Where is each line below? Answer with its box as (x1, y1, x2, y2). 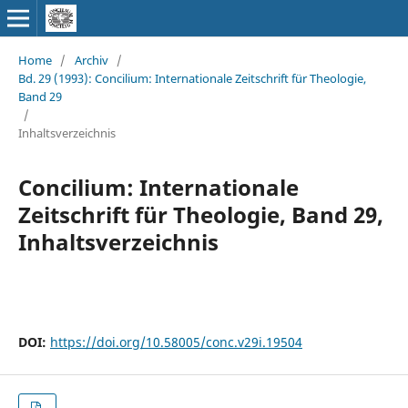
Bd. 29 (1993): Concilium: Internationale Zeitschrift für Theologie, (17, 69, 366, 87)
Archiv (74, 51, 108, 68)
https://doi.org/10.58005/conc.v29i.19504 (49, 332, 302, 351)
